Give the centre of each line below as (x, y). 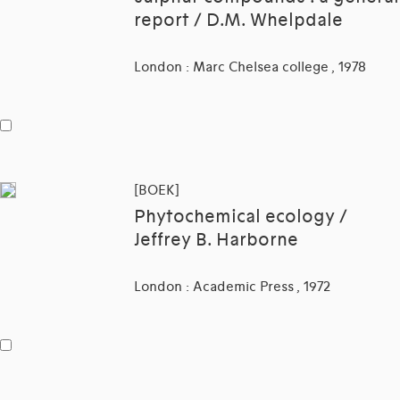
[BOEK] (157, 191)
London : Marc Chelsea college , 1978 (250, 67)
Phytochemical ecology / (241, 217)
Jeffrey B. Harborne (216, 241)
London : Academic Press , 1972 (232, 287)
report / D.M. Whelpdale (238, 21)
